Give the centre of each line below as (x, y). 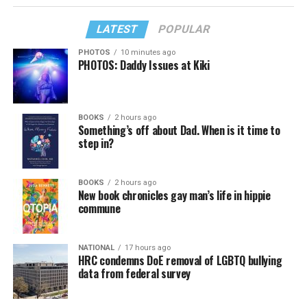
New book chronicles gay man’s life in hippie (174, 195)
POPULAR (185, 29)
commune (99, 208)
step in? (96, 143)
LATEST (118, 29)
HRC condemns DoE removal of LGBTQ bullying (180, 260)
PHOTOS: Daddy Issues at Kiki (144, 65)
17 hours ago (147, 247)
